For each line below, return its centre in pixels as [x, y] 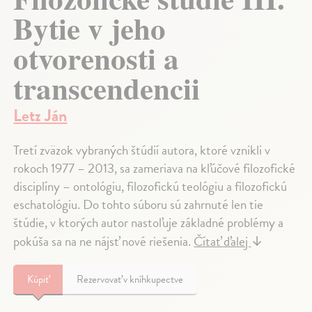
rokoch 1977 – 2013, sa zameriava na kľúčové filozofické [155, 168]
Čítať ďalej [223, 241]
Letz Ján [40, 115]
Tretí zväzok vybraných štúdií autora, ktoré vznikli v [142, 150]
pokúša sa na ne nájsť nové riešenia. [104, 241]
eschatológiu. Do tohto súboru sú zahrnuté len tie [139, 204]
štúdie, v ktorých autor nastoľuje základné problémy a [149, 222]
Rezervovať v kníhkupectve [130, 279]
